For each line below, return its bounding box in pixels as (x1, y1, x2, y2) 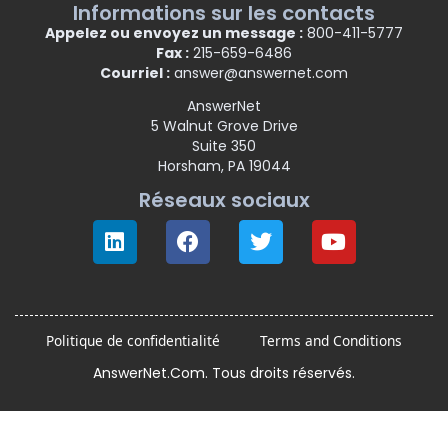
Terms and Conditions (260, 331, 402, 351)
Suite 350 (192, 136, 256, 157)
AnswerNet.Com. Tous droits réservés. (93, 363, 355, 384)
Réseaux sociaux (138, 186, 310, 215)
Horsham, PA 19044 (157, 156, 291, 177)
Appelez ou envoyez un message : (45, 22, 303, 43)
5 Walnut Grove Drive (150, 116, 298, 137)
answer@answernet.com (170, 62, 348, 83)
